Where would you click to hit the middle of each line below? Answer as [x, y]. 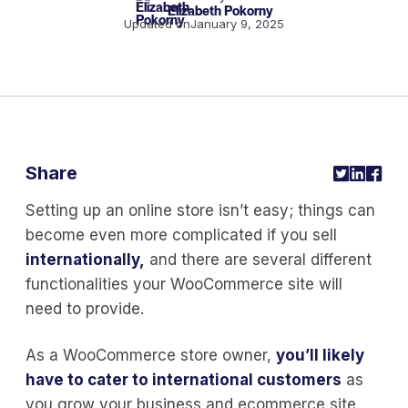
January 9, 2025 [237, 23]
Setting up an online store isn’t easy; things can [200, 210]
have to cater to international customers [184, 379]
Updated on [157, 23]
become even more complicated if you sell [181, 235]
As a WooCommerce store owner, [151, 355]
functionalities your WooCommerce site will [184, 284]
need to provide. [85, 308]
